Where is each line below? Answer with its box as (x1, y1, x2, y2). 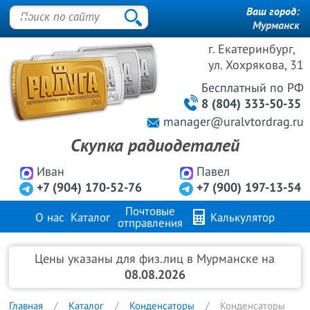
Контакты (197, 246, 244, 259)
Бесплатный (201, 81, 271, 95)
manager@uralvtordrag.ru (163, 115, 304, 129)
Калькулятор (207, 211, 275, 225)
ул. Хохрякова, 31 (208, 58, 304, 73)
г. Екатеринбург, (208, 42, 296, 57)
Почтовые (125, 205, 176, 219)
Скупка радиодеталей (71, 136, 239, 156)
